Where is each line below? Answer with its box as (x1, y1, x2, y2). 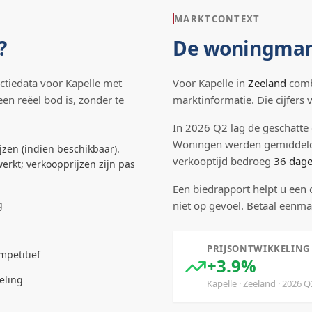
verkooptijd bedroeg (173, 154, 274, 168)
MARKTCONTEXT (174, 13, 260, 25)
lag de (228, 120, 263, 134)
